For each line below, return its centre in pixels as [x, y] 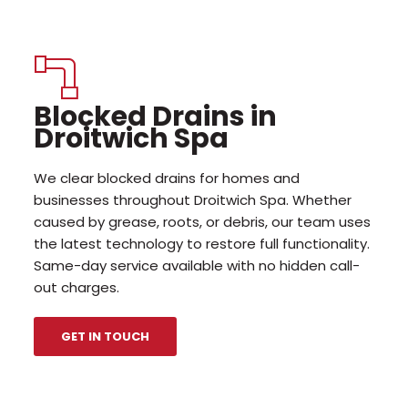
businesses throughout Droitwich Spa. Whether [193, 199]
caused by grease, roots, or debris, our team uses [203, 221]
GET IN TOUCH [106, 336]
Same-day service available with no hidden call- [197, 265]
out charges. [77, 287]
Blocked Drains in [156, 116]
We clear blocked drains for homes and [167, 178]
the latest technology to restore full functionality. [202, 243]
